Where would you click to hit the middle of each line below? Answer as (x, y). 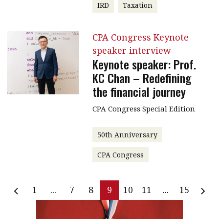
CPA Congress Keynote (140, 37)
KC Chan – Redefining (142, 77)
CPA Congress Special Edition (143, 108)
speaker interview (131, 50)
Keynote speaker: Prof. (144, 64)
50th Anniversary (127, 134)
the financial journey (139, 91)
